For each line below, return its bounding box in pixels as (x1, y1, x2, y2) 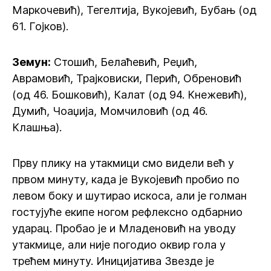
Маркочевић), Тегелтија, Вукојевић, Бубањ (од (12, 4, 256, 16)
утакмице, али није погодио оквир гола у (12, 238, 226, 251)
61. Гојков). (12, 20, 68, 33)
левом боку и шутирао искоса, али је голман (12, 189, 247, 202)
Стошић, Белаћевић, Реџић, (51, 56, 197, 68)
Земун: (12, 56, 51, 68)
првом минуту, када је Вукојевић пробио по (12, 173, 240, 186)
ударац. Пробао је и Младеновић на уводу (12, 222, 236, 235)
